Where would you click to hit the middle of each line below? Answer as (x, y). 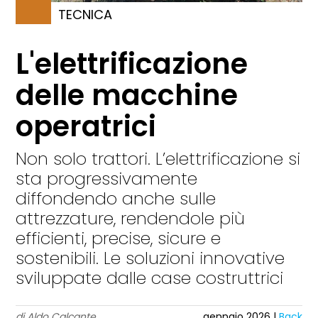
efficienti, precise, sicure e (119, 238)
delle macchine (127, 95)
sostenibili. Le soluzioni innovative (150, 258)
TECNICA (86, 15)
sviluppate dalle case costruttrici (150, 278)
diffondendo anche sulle (116, 199)
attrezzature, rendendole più (131, 219)
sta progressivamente (107, 179)
